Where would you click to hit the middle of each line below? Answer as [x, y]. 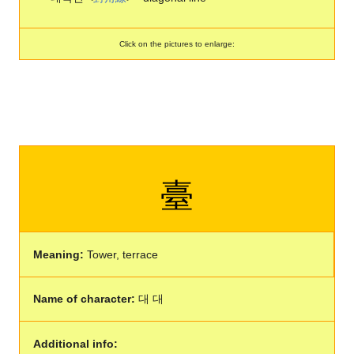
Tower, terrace [121, 254]
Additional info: [75, 343]
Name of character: [84, 299]
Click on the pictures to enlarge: [177, 43]
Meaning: [58, 254]
